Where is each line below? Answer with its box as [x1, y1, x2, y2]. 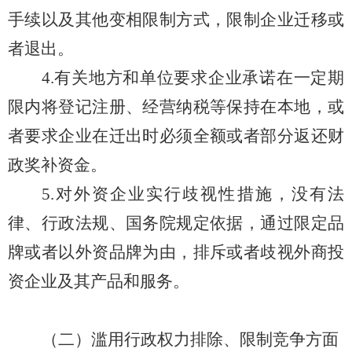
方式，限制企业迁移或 [176, 10, 345, 30]
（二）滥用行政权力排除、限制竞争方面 [41, 330, 339, 350]
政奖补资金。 [8, 156, 107, 175]
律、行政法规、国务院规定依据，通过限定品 [8, 214, 344, 233]
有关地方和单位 [53, 68, 174, 88]
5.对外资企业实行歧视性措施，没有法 [41, 185, 344, 204]
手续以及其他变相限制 [8, 10, 177, 30]
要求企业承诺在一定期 [174, 68, 345, 88]
